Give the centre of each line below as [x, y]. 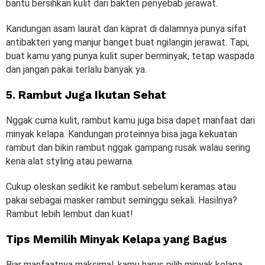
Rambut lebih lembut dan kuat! [70, 214]
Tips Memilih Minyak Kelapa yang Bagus [117, 239]
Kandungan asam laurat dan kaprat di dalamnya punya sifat [126, 28]
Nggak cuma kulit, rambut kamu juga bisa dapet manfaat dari [130, 120]
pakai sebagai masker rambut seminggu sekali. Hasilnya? [122, 200]
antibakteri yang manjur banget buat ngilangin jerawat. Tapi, [127, 42]
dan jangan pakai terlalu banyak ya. [76, 69]
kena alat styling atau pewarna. [71, 161]
